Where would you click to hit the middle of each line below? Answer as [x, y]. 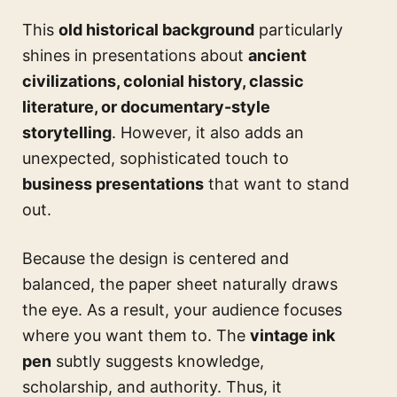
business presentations [113, 184]
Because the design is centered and [156, 259]
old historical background [156, 30]
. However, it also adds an [208, 133]
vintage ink [292, 336]
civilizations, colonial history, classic [163, 82]
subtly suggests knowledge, [158, 362]
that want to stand [276, 184]
